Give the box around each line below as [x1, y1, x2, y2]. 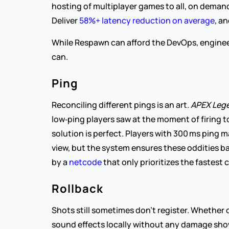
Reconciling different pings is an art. [51, 99, 191, 110]
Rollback [51, 181, 103, 196]
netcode [68, 156, 103, 168]
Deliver [51, 15, 79, 26]
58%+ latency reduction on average [79, 15, 215, 26]
